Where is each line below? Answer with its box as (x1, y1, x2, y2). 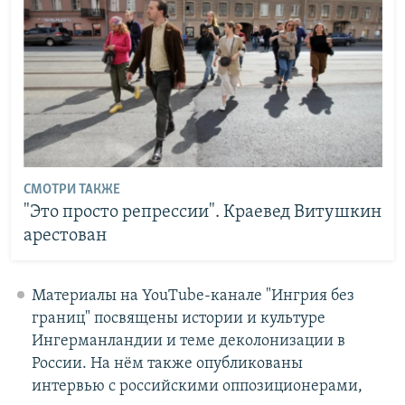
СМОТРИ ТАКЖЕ (23, 183, 120, 198)
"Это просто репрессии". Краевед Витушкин (23, 203, 381, 222)
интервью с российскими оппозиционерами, (31, 377, 363, 395)
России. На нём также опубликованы (31, 354, 303, 372)
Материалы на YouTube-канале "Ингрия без (31, 287, 354, 305)
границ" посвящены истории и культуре (31, 309, 325, 327)
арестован (23, 227, 107, 246)
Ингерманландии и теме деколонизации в (31, 332, 345, 350)
